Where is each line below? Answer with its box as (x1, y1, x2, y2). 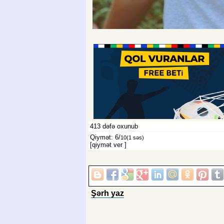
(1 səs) (126, 134, 144, 140)
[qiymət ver (90, 140, 122, 148)
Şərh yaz (91, 188, 124, 197)
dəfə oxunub (100, 122, 138, 130)
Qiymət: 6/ (90, 133, 120, 141)
